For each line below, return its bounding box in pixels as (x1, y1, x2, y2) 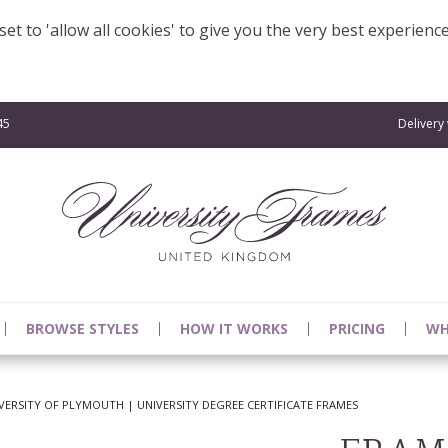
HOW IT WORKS (180, 318, 288, 338)
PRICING (329, 318, 385, 338)
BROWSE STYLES (26, 318, 139, 338)
